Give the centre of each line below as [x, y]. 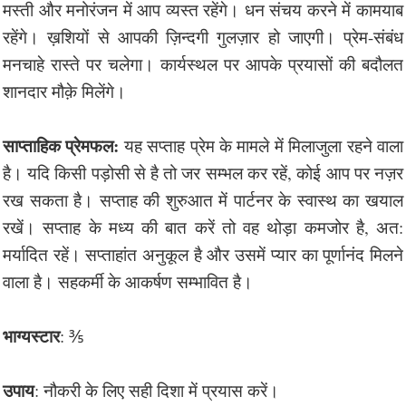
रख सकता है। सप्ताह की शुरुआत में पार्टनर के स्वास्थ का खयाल [203, 199]
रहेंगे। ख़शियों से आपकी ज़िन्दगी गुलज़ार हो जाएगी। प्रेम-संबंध [203, 36]
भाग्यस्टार [31, 335]
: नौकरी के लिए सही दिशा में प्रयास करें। [157, 390]
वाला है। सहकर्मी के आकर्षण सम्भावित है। [128, 281]
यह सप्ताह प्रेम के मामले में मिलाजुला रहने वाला [261, 145]
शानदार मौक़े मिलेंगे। [64, 91]
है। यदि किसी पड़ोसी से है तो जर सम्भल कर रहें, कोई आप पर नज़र [203, 172]
